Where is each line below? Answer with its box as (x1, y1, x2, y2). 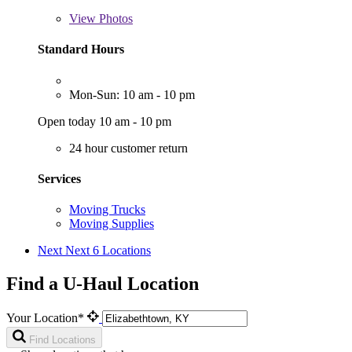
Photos (96, 12, 133, 26)
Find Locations (29, 333, 96, 346)
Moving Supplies (69, 217, 154, 231)
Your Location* (6, 310, 87, 324)
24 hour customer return (69, 141, 188, 155)
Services (38, 171, 81, 185)
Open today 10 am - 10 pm (38, 114, 171, 128)
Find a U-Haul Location (6, 273, 199, 294)
